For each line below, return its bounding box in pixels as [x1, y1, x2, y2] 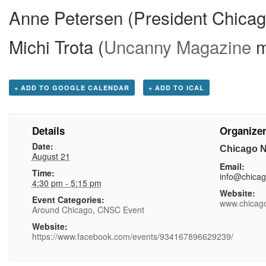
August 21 [31, 150, 70, 162]
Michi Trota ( [9, 34, 104, 59]
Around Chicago [31, 204, 93, 216]
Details [31, 123, 65, 138]
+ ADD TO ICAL [148, 83, 204, 92]
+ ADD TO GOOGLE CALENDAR [14, 83, 129, 92]
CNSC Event [97, 204, 144, 216]
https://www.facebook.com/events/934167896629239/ [31, 230, 233, 242]
